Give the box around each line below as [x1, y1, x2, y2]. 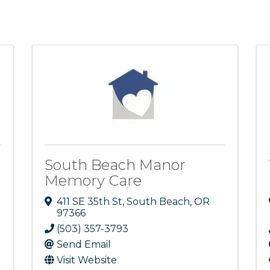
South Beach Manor [44, 155, 186, 174]
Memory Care [44, 171, 142, 189]
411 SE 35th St [56, 196, 122, 208]
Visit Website [56, 254, 117, 266]
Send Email [56, 239, 111, 251]
